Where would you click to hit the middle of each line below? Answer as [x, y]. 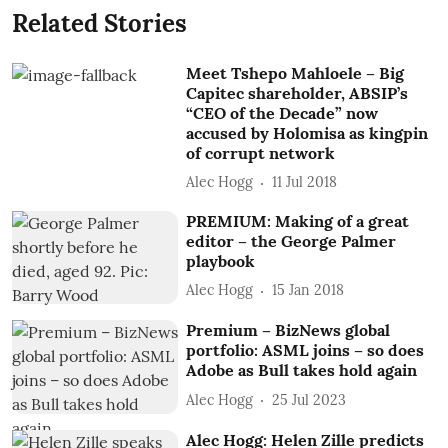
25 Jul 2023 [309, 399]
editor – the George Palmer [291, 240]
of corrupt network [261, 152]
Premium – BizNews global [288, 330]
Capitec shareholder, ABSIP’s [297, 92]
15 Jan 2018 [308, 290]
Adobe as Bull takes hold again [302, 370]
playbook [221, 260]
